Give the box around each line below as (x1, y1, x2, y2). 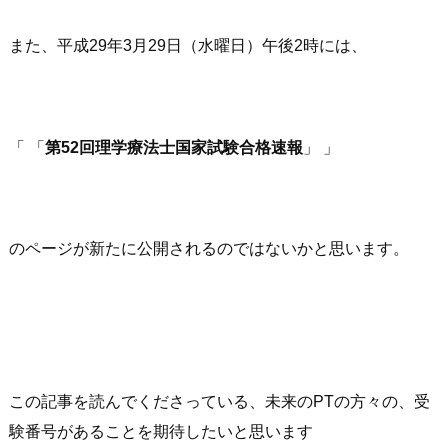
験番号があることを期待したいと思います (9, 422, 313, 440)
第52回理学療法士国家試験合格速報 (45, 138, 303, 156)
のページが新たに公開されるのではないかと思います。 (9, 240, 409, 258)
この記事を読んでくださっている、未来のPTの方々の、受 (9, 392, 430, 410)
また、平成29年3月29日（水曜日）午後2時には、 (9, 36, 367, 54)
